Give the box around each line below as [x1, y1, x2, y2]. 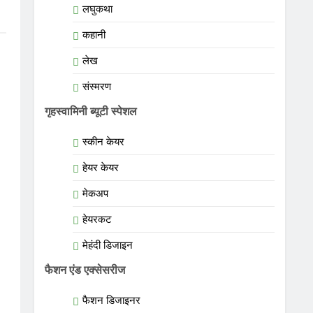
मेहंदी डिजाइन [82, 239, 133, 252]
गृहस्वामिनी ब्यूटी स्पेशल [44, 104, 137, 118]
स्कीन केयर [82, 136, 124, 148]
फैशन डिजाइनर [82, 294, 140, 307]
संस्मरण [82, 80, 111, 93]
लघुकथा [82, 3, 112, 15]
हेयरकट [82, 213, 112, 226]
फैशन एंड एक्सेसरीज [44, 263, 125, 277]
